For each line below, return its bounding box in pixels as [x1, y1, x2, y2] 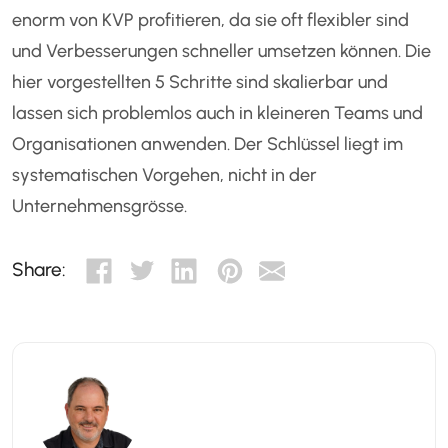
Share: [12, 257, 67, 281]
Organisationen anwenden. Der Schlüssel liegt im [12, 133, 404, 156]
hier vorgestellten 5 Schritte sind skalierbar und [12, 71, 389, 94]
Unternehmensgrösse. [12, 195, 188, 218]
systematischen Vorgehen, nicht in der [12, 164, 318, 187]
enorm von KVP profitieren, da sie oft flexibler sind [12, 9, 410, 32]
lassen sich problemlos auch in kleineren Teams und [12, 102, 424, 125]
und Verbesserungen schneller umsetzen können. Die [12, 40, 432, 63]
